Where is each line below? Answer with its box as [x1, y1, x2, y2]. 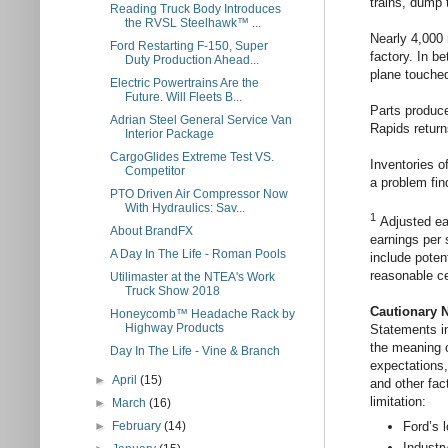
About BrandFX [109, 224, 193, 238]
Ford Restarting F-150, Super [109, 39, 268, 53]
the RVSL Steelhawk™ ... [124, 16, 261, 30]
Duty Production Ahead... [124, 53, 259, 67]
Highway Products [124, 321, 224, 335]
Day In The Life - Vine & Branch [109, 344, 280, 358]
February [112, 419, 165, 433]
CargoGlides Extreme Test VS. [109, 150, 274, 164]
